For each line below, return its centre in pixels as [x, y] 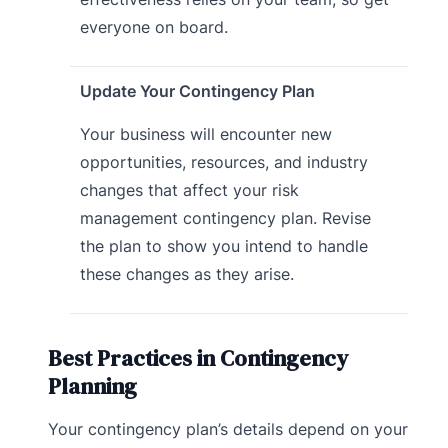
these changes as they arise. [186, 273]
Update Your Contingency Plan [197, 90]
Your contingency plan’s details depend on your [228, 429]
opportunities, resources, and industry [223, 161]
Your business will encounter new [205, 133]
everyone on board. [153, 26]
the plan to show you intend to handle [223, 245]
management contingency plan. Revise [225, 217]
